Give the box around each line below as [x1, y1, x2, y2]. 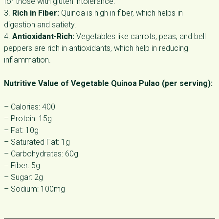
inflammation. [4, 55, 51, 65]
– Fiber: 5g [4, 161, 40, 170]
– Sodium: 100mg [4, 184, 65, 194]
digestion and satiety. [4, 20, 76, 29]
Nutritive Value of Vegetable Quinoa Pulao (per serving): [4, 79, 213, 88]
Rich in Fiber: [12, 8, 59, 18]
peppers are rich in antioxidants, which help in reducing [4, 44, 188, 53]
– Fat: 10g [4, 126, 39, 135]
